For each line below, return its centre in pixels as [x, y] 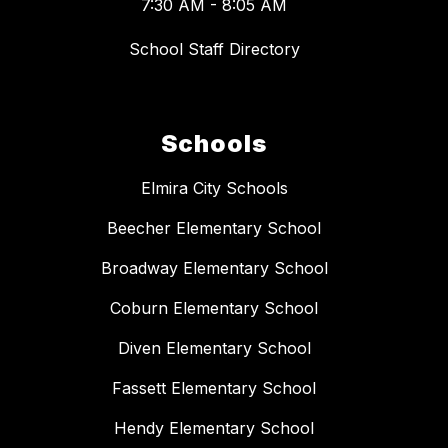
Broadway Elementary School [214, 268]
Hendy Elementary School [214, 428]
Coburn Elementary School [214, 308]
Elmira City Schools [214, 188]
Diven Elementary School [214, 348]
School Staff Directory [214, 49]
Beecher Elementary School [214, 228]
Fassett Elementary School [214, 388]
